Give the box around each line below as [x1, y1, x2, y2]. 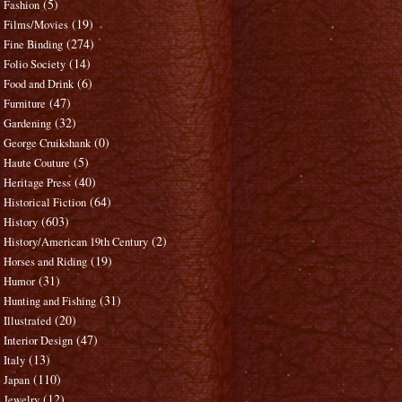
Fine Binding [4, 37, 64, 53]
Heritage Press [4, 175, 72, 191]
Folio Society [4, 57, 66, 73]
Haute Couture [4, 155, 71, 171]
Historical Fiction [4, 195, 87, 211]
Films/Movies [4, 17, 69, 33]
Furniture [4, 96, 47, 112]
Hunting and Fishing [4, 293, 97, 310]
